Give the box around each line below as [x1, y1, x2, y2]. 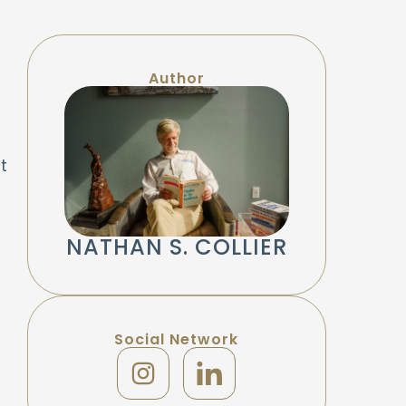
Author [148, 68, 205, 90]
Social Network [114, 328, 238, 350]
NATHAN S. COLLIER [65, 231, 287, 262]
